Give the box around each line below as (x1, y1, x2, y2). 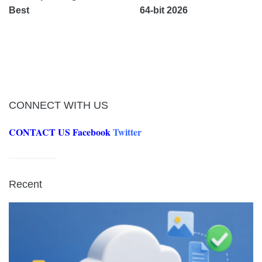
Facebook (73, 125, 111, 139)
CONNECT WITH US (9, 99, 108, 111)
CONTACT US (9, 125, 70, 139)
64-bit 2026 (140, 5, 188, 15)
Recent (9, 178, 42, 190)
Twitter (113, 125, 142, 139)
